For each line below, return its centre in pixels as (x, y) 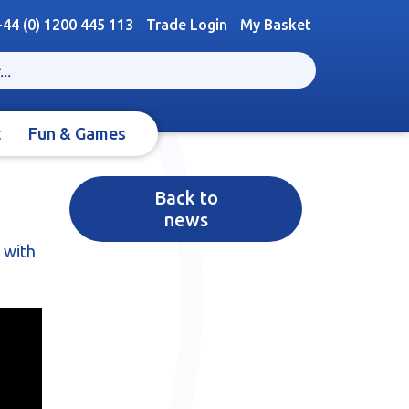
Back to (186, 198)
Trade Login (187, 25)
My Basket (276, 25)
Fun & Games (77, 134)
